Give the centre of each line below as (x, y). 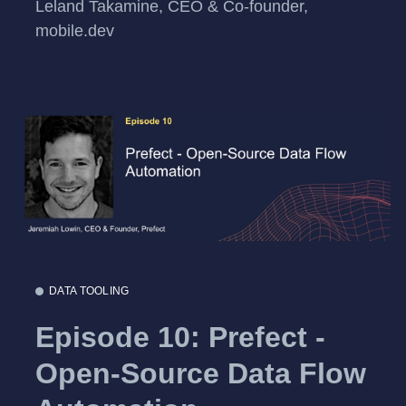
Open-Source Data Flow (201, 373)
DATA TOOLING (89, 291)
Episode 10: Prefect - (180, 337)
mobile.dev (75, 30)
